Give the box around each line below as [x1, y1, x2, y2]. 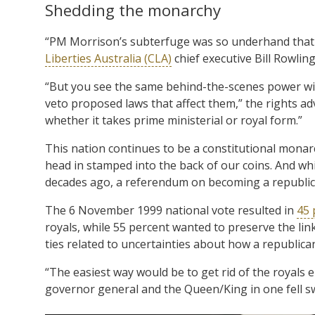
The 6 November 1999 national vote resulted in [45, 202, 297, 218]
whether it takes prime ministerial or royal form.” [45, 112, 302, 128]
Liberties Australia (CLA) [45, 50, 172, 66]
